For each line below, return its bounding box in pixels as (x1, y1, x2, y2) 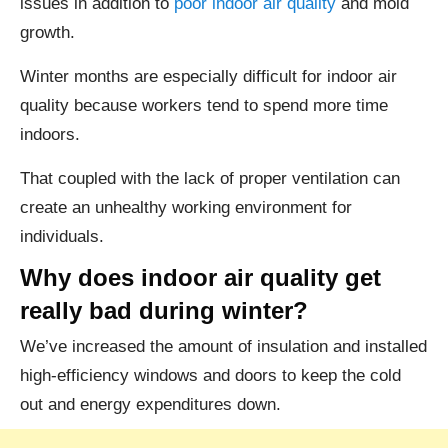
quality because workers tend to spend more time (20, 96, 388, 116)
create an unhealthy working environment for (20, 198, 352, 218)
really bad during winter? (20, 297, 308, 325)
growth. (20, 23, 75, 43)
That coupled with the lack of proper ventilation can (20, 169, 400, 189)
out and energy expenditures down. (20, 395, 281, 415)
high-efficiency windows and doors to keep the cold (20, 366, 401, 386)
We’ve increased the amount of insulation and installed (20, 337, 427, 357)
